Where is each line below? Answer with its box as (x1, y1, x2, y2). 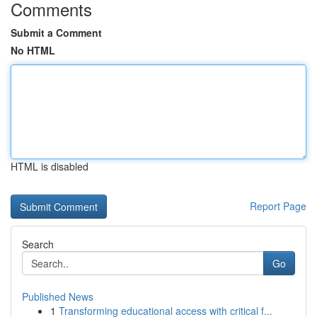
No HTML (11, 43, 55, 57)
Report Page (250, 199, 306, 213)
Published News (22, 289, 93, 304)
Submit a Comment (11, 25, 102, 40)
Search (22, 237, 54, 251)
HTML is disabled (11, 159, 88, 173)
